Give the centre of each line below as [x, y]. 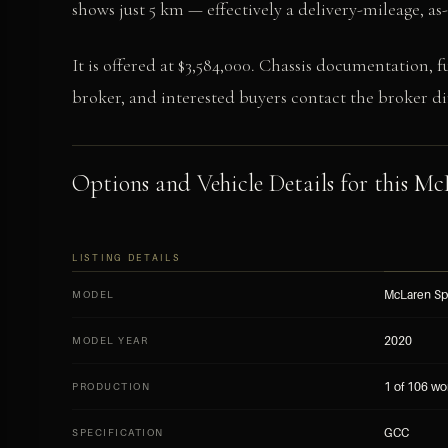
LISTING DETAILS [126, 257]
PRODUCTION [111, 386]
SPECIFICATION [118, 432]
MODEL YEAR [110, 340]
